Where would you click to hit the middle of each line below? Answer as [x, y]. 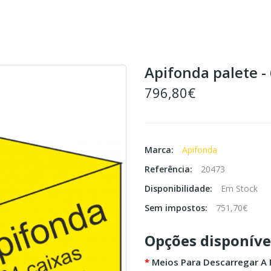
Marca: [160, 150]
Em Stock [239, 189]
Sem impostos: [177, 208]
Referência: [170, 169]
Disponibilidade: [180, 189]
